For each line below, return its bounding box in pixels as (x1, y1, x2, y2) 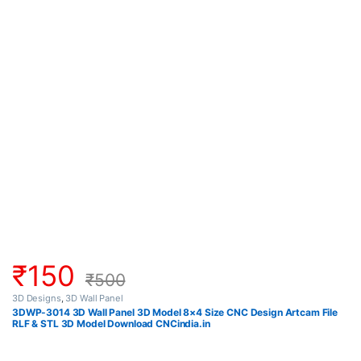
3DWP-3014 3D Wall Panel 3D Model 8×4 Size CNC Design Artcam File (12, 306, 338, 319)
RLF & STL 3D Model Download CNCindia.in (12, 317, 210, 330)
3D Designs (12, 292, 61, 304)
